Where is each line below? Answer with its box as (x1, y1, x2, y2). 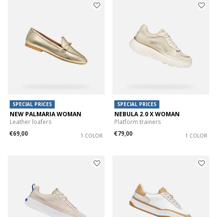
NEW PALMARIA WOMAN (10, 110, 81, 119)
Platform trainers (114, 118, 161, 126)
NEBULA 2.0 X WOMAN (114, 110, 180, 119)
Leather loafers (10, 118, 51, 126)
